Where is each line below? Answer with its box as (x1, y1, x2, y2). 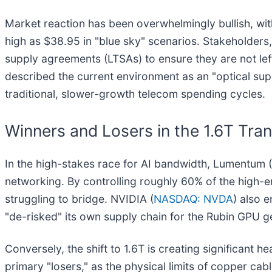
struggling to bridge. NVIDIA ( (5, 192, 154, 205)
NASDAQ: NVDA (154, 192, 233, 205)
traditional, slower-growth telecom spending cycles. (5, 87, 265, 101)
